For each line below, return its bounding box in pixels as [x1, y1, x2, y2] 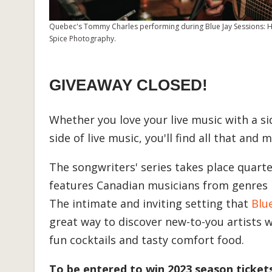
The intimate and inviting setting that [49, 196, 251, 211]
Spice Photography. [49, 33, 116, 44]
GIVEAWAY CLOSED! [49, 76, 208, 95]
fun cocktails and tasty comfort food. [49, 233, 244, 248]
